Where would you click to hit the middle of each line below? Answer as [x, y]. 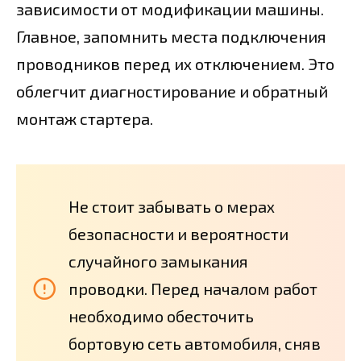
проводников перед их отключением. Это [175, 63]
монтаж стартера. [85, 118]
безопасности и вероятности [178, 233]
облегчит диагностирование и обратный [172, 91]
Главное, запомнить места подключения [171, 36]
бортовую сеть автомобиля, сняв [195, 343]
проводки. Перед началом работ [193, 288]
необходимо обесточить [161, 315]
